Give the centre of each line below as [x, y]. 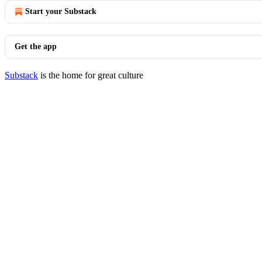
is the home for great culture [91, 75]
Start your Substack [61, 11]
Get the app [36, 46]
